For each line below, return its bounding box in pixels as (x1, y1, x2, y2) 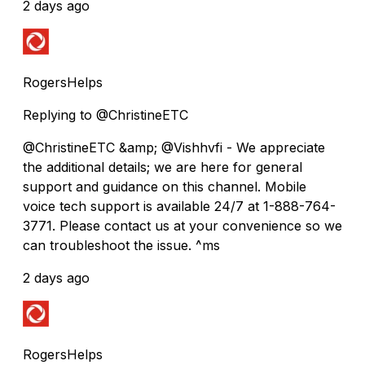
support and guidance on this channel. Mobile (23, 178, 306, 195)
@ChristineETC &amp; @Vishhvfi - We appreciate (23, 139, 325, 156)
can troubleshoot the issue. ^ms (23, 236, 220, 253)
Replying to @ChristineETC (23, 106, 188, 123)
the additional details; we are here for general (23, 158, 302, 175)
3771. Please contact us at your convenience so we (23, 217, 342, 234)
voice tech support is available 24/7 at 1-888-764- (23, 197, 336, 214)
